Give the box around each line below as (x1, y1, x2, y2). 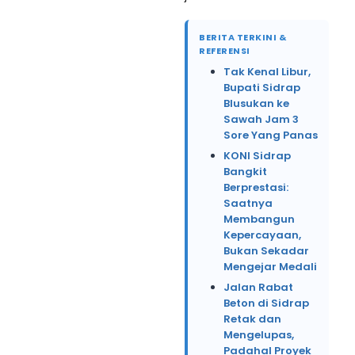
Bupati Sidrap (223, 80, 300, 95)
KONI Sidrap (223, 148, 291, 163)
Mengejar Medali (223, 259, 317, 274)
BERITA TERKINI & (199, 31, 286, 44)
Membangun (223, 212, 295, 227)
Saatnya (223, 196, 273, 211)
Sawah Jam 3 (223, 112, 299, 127)
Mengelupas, (223, 327, 294, 342)
